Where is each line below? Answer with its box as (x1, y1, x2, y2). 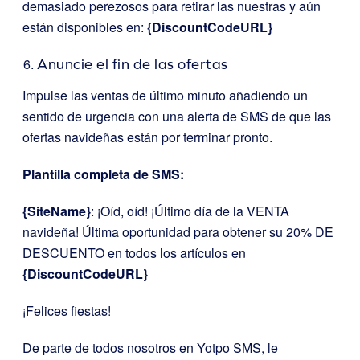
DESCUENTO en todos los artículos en (22, 243, 246, 262)
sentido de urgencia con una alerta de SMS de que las (22, 106, 331, 125)
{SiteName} (22, 201, 91, 220)
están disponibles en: (22, 17, 147, 36)
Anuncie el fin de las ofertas (37, 55, 228, 72)
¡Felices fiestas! (22, 301, 111, 320)
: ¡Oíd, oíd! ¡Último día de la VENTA (91, 201, 289, 220)
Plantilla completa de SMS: (22, 164, 184, 183)
